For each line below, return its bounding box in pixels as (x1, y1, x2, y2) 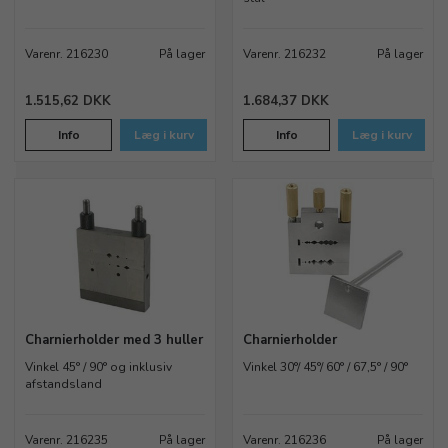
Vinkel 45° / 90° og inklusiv (25, 359, 172, 376)
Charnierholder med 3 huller (25, 331, 203, 350)
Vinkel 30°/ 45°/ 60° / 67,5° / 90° (243, 359, 408, 376)
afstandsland (25, 376, 102, 393)
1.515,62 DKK (25, 92, 111, 111)
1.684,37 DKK (243, 92, 329, 111)
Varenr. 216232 (243, 46, 326, 63)
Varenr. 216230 (25, 46, 108, 63)
